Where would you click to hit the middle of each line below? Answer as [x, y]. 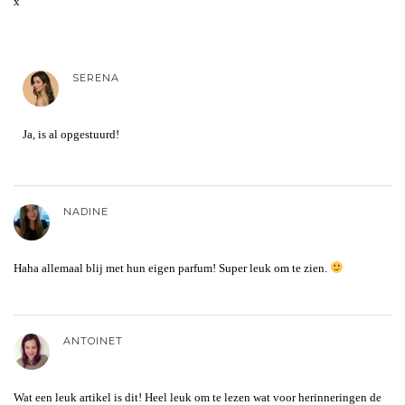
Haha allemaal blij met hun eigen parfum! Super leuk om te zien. [172, 268]
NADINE [86, 211]
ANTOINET [93, 340]
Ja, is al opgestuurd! [71, 134]
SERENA [96, 77]
